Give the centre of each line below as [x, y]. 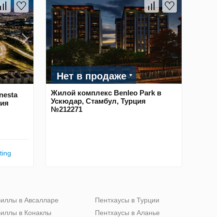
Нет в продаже [92, 76]
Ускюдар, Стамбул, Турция [98, 101]
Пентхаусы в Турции [127, 200]
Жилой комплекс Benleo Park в [106, 93]
